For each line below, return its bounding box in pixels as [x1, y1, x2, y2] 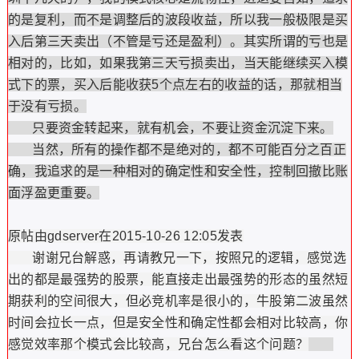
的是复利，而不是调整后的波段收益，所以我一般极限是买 [7, 13, 349, 26]
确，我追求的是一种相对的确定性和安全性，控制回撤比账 [7, 164, 349, 178]
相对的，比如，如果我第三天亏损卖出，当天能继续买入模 [7, 56, 349, 70]
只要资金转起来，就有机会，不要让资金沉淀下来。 [7, 121, 333, 135]
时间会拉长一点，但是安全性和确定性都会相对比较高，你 [7, 316, 349, 329]
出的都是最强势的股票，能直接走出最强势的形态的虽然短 [7, 272, 349, 286]
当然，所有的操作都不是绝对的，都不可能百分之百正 [7, 143, 346, 156]
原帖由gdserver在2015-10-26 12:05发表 [7, 229, 244, 243]
